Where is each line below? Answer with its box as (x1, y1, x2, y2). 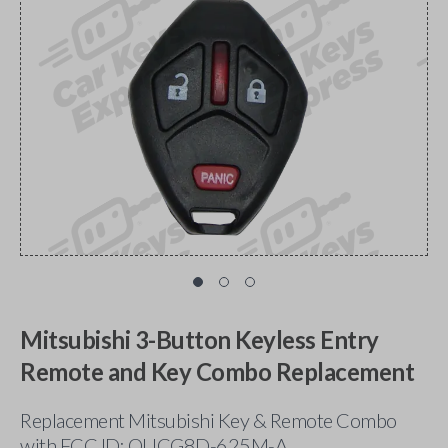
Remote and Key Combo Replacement (20, 357, 414, 386)
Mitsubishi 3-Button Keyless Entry (20, 325, 379, 354)
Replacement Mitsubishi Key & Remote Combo (20, 408, 397, 432)
